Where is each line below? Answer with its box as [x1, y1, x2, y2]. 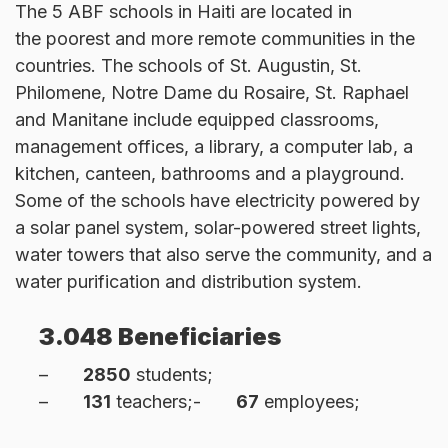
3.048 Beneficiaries [38, 322, 281, 352]
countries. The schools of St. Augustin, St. [15, 55, 362, 77]
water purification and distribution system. [15, 271, 362, 293]
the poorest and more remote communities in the [15, 28, 415, 50]
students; [130, 364, 213, 386]
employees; [258, 391, 360, 413]
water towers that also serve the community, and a [15, 244, 432, 266]
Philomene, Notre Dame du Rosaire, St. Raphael [15, 82, 409, 104]
